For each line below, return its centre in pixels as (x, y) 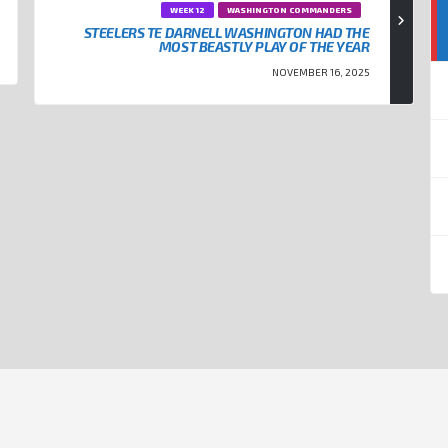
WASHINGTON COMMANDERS (289, 10)
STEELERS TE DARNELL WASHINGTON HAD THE (226, 33)
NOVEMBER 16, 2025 (320, 72)
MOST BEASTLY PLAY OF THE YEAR (264, 47)
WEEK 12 (188, 10)
